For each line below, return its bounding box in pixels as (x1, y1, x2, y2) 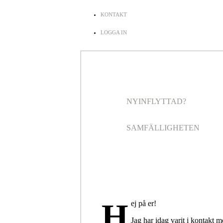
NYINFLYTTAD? (126, 97, 186, 106)
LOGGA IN (101, 29, 127, 35)
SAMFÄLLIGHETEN (126, 123, 200, 132)
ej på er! (130, 199, 156, 208)
